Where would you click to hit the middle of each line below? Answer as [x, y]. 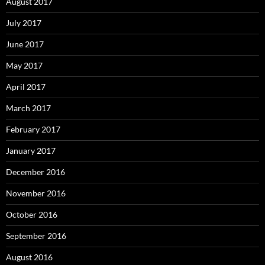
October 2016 [32, 214]
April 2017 [26, 87]
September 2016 [36, 236]
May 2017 [24, 65]
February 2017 [33, 129]
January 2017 [31, 151]
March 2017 [28, 108]
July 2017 [24, 23]
